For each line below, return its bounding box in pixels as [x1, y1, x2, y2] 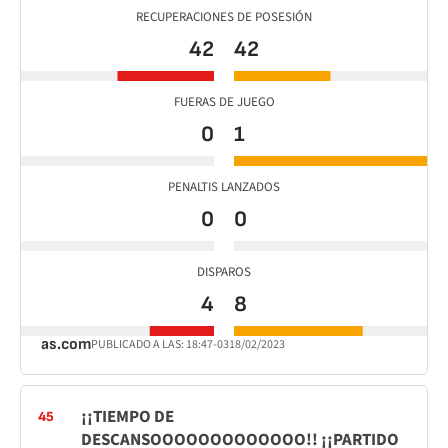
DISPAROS [197, 263, 251, 281]
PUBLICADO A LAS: [91, 336, 186, 353]
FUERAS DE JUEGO [173, 93, 275, 111]
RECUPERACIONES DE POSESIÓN [136, 8, 312, 26]
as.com [41, 335, 91, 354]
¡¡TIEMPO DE [81, 405, 174, 429]
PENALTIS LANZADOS [168, 178, 280, 196]
